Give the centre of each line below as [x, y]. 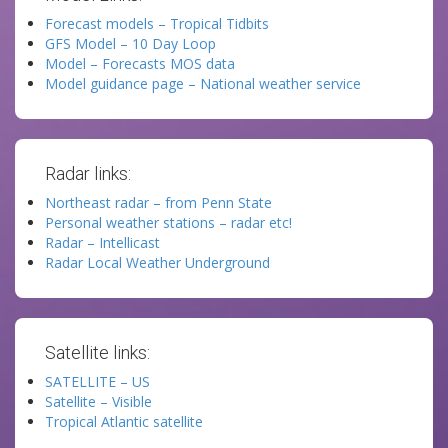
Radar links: [88, 173]
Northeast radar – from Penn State [158, 202]
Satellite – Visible [98, 401]
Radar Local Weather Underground [157, 262]
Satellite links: [97, 352]
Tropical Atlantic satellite [124, 421]
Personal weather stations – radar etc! [168, 222]
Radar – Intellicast [102, 242]
